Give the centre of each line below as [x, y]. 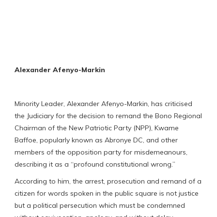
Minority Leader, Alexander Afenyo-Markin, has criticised [103, 104]
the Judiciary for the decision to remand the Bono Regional [108, 116]
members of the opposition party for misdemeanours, [101, 152]
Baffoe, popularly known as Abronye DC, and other [96, 140]
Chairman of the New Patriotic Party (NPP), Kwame [97, 128]
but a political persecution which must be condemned [100, 206]
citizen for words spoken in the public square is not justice [107, 194]
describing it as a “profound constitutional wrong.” [95, 164]
